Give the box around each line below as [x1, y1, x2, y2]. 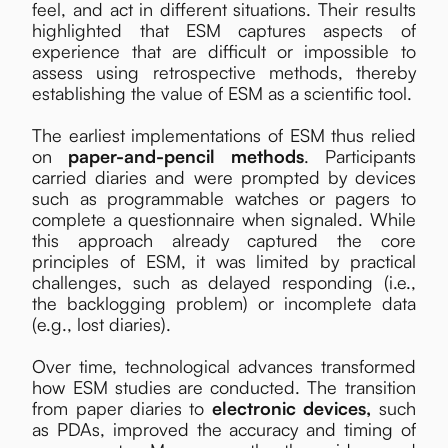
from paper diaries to [32, 396, 212, 419]
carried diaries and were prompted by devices [32, 165, 416, 188]
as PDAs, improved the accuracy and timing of [32, 417, 416, 440]
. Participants [303, 144, 416, 167]
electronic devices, [211, 396, 372, 419]
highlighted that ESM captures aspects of [32, 18, 416, 41]
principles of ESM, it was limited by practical [32, 249, 416, 272]
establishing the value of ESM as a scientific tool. [32, 81, 413, 104]
